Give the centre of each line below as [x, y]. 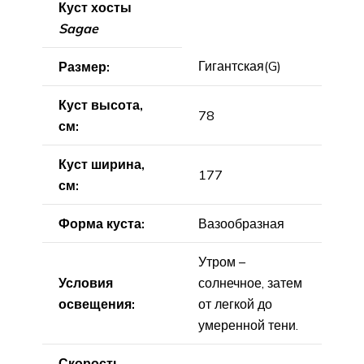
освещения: [97, 303]
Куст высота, [101, 104]
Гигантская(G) [240, 65]
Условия [86, 282]
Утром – [222, 261]
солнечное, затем [250, 282]
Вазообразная [241, 223]
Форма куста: [102, 223]
